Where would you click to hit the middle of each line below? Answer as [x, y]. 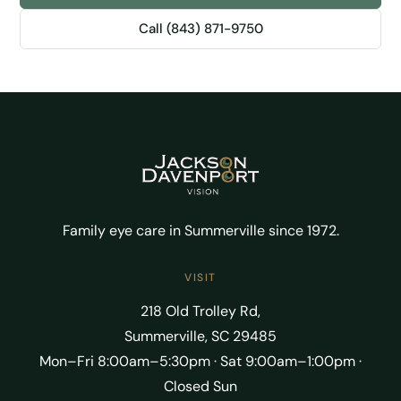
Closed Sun [200, 386]
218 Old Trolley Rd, [200, 311]
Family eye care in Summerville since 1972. [200, 230]
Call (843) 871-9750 [200, 28]
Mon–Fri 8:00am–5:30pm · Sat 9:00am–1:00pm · [200, 361]
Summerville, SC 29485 [200, 336]
